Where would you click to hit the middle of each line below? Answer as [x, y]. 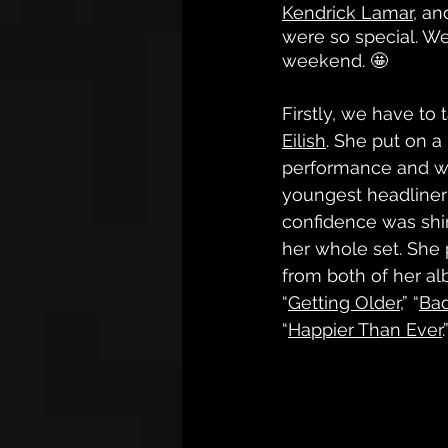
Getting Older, [345, 302]
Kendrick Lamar [347, 12]
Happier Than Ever [365, 329]
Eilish [304, 140]
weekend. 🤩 [335, 60]
